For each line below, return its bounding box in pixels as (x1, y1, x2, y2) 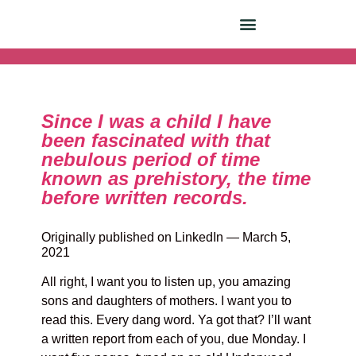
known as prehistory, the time (41, 167, 311, 189)
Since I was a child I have (41, 110, 272, 132)
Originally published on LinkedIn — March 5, (41, 230, 292, 244)
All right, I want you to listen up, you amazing (41, 274, 292, 288)
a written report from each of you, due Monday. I (41, 331, 307, 346)
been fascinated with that (41, 129, 271, 151)
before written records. (41, 186, 249, 208)
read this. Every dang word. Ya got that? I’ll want (41, 312, 311, 327)
